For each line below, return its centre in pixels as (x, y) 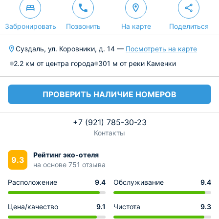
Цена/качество (33, 207)
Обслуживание (139, 182)
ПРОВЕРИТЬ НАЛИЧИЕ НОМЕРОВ (109, 94)
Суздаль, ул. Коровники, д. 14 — (71, 49)
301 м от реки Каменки (137, 63)
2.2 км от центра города (54, 63)
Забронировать (30, 26)
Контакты (109, 133)
